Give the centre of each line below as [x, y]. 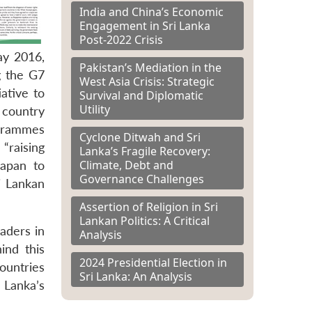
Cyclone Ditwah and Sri [140, 137]
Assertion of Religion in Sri [149, 206]
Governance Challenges [142, 179]
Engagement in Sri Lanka [145, 25]
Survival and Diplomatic [141, 95]
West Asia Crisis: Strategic [147, 81]
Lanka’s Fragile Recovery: [145, 151]
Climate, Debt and [126, 165]
